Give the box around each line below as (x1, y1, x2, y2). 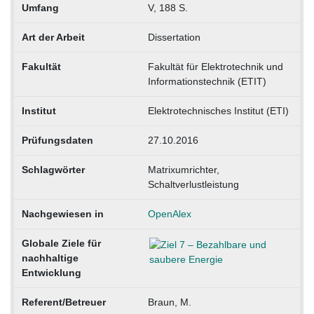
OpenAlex (147, 208, 191, 220)
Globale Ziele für (21, 238, 101, 250)
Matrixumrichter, (147, 164, 219, 176)
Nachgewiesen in (21, 208, 104, 220)
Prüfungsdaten (21, 135, 93, 146)
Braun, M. (147, 296, 191, 308)
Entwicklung (21, 267, 81, 279)
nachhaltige (21, 252, 78, 264)
